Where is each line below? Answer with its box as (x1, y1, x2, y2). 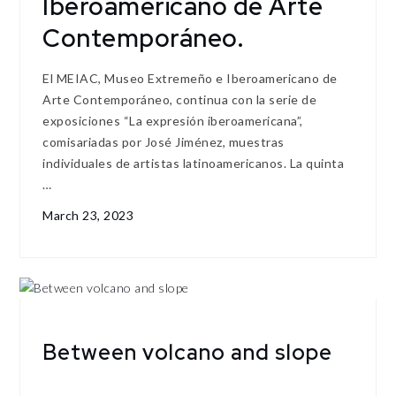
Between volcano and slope (42, 339, 333, 367)
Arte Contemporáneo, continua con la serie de (42, 91, 317, 107)
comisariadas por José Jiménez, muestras (42, 133, 285, 149)
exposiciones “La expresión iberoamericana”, (42, 112, 303, 128)
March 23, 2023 (42, 207, 134, 223)
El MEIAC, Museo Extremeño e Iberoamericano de (42, 70, 338, 86)
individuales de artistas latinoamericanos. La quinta (42, 155, 345, 171)
